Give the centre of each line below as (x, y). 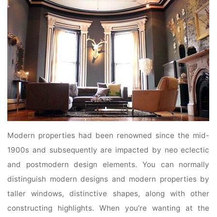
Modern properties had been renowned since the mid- (108, 136)
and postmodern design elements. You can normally (108, 165)
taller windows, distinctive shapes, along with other (108, 194)
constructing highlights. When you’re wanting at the (108, 208)
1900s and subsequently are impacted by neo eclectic (108, 150)
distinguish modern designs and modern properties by (108, 179)
